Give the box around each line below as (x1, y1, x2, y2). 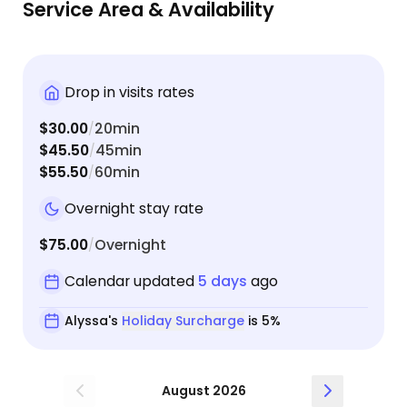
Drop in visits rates (64, 82, 194, 104)
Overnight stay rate (64, 198, 203, 220)
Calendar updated (64, 271, 198, 293)
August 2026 (161, 381, 246, 400)
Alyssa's (64, 311, 122, 330)
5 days (197, 271, 247, 293)
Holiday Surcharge (121, 311, 244, 330)
